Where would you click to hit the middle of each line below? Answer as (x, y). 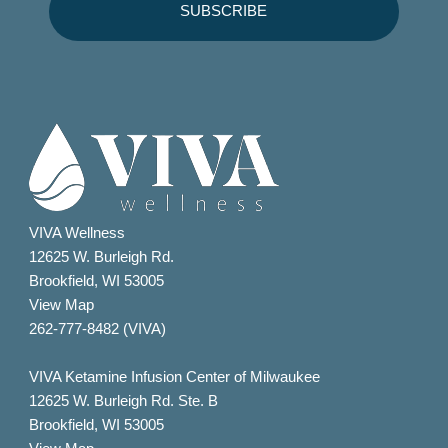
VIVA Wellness (77, 233)
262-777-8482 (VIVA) (98, 329)
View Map (62, 305)
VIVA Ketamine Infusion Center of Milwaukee (175, 376)
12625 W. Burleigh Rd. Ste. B (124, 400)
